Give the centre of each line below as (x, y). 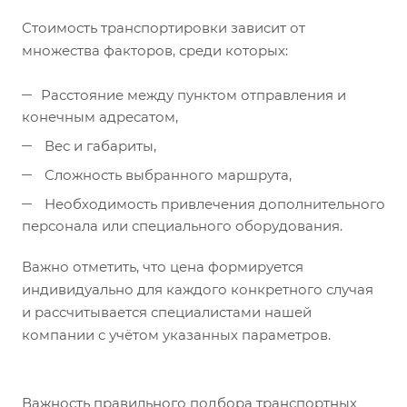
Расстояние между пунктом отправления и (194, 94)
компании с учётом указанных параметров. (176, 334)
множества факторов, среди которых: (155, 50)
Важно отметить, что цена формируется (163, 266)
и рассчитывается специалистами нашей (167, 312)
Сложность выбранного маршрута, (166, 174)
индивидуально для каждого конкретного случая (198, 289)
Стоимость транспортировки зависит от (164, 27)
